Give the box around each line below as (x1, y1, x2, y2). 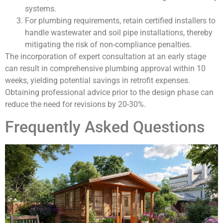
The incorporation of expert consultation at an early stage (5, 51, 206, 61)
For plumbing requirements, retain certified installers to (25, 15, 216, 25)
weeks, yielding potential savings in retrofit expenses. (5, 75, 190, 85)
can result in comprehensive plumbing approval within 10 (5, 63, 206, 73)
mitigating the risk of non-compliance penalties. (25, 39, 192, 49)
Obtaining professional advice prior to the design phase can (5, 87, 214, 97)
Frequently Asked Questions (5, 117, 205, 136)
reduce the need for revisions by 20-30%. (5, 99, 146, 109)
